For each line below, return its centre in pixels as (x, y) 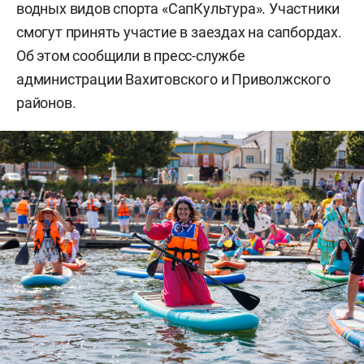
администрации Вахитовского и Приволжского (173, 79)
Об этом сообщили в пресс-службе (131, 55)
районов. (46, 102)
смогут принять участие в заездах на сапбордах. (179, 32)
